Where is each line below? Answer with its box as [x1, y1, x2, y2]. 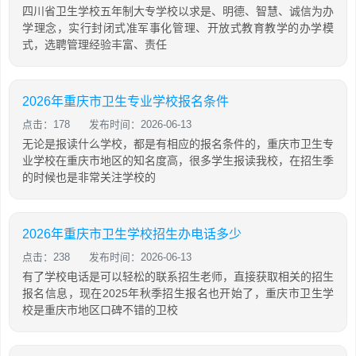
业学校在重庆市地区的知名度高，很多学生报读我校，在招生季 [22, 154, 334, 167]
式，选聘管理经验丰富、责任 [22, 38, 167, 51]
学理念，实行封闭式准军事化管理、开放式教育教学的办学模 [22, 21, 334, 34]
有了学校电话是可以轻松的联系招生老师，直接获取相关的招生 [22, 270, 334, 283]
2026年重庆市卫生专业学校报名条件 [22, 95, 229, 108]
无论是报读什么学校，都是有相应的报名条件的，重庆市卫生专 [22, 137, 334, 150]
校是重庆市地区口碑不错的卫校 [22, 304, 178, 316]
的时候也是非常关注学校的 [22, 171, 156, 184]
